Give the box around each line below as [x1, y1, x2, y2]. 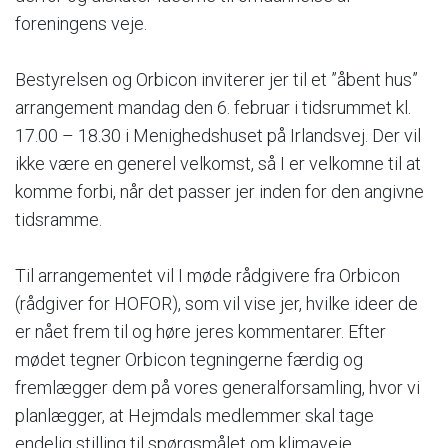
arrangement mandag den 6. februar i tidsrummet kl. [15, 96, 411, 118]
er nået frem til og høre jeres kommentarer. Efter [15, 320, 386, 342]
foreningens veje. [15, 12, 147, 34]
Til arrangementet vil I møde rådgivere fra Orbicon [15, 264, 400, 286]
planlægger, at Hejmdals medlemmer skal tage [15, 404, 374, 426]
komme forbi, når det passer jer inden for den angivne [15, 180, 424, 202]
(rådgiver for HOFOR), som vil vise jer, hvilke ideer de [15, 292, 418, 314]
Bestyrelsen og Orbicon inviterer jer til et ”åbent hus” [15, 68, 418, 90]
